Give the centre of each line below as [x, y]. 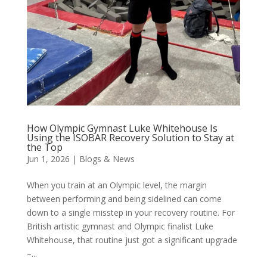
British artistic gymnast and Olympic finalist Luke [120, 226]
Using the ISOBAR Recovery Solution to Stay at [130, 138]
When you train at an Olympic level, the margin [117, 185]
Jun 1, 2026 [48, 159]
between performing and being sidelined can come [124, 199]
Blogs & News [107, 159]
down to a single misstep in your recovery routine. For [131, 213]
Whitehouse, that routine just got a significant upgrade [132, 240]
